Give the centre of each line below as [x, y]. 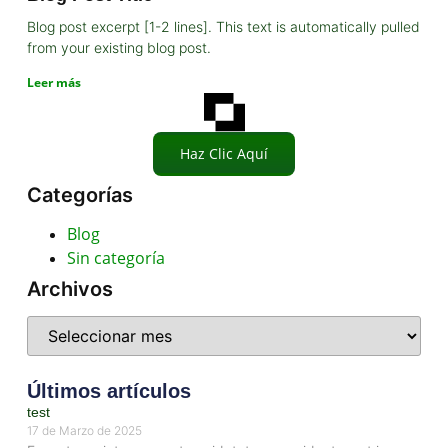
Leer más [53, 82]
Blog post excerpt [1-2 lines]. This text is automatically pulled [223, 26]
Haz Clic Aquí [224, 154]
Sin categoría [115, 258]
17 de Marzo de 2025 [84, 430]
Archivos [69, 289]
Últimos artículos [108, 390]
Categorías [79, 195]
